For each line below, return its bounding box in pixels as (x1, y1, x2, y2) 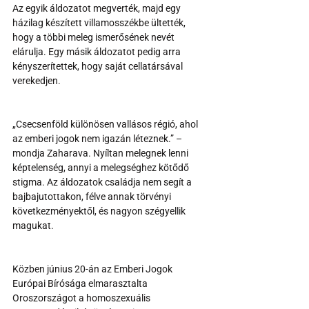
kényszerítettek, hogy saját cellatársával (12, 60, 185, 72)
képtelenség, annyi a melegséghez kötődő (12, 161, 191, 173)
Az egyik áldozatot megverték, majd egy (12, 2, 183, 14)
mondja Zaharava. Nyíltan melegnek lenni (12, 147, 190, 159)
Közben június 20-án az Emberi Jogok (12, 263, 175, 275)
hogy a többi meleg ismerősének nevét (12, 31, 177, 43)
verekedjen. (12, 74, 61, 86)
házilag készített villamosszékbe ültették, (12, 17, 188, 28)
